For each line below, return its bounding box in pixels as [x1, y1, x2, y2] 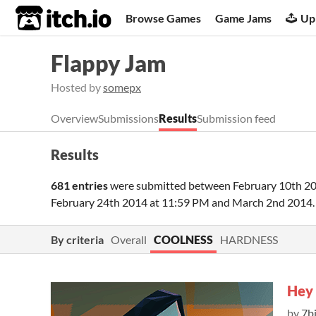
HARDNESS [220, 233, 278, 246]
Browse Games [126, 11, 202, 25]
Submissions [98, 111, 159, 125]
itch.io [15, 4, 77, 32]
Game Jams [215, 11, 272, 25]
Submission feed [197, 111, 276, 125]
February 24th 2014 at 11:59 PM [51, 195, 209, 209]
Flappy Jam [51, 49, 166, 77]
